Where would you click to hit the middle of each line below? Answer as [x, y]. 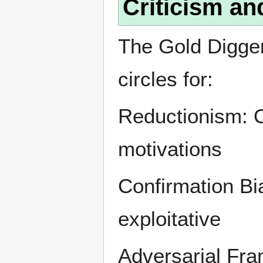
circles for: [166, 79]
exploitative [169, 218]
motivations [170, 149]
